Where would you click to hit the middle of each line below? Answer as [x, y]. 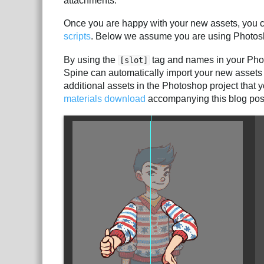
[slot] [134, 60]
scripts [77, 37]
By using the [91, 60]
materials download [105, 98]
